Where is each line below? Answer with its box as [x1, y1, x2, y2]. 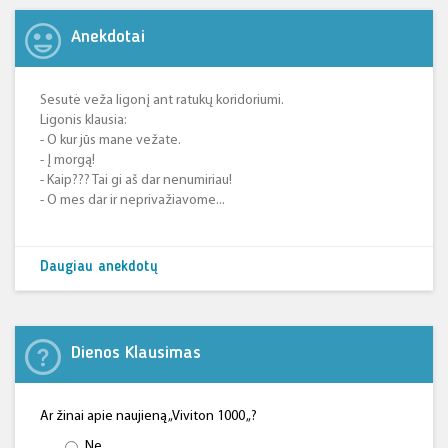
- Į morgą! [40, 153, 95, 168]
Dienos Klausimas [71, 344, 201, 362]
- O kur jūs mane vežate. [40, 133, 181, 148]
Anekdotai [71, 28, 145, 46]
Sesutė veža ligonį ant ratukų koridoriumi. [40, 93, 284, 108]
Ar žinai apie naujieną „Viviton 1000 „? [40, 409, 257, 424]
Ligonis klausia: [40, 113, 127, 128]
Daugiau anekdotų [40, 260, 158, 275]
